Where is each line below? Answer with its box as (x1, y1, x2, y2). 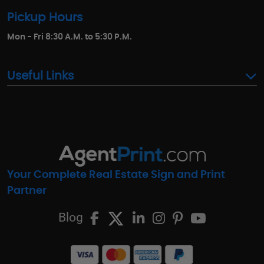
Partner (7, 186, 47, 197)
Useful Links (7, 70, 74, 82)
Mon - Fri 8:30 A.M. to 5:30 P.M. (7, 33, 132, 42)
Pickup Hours (7, 12, 82, 24)
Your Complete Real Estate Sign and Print (7, 170, 225, 181)
